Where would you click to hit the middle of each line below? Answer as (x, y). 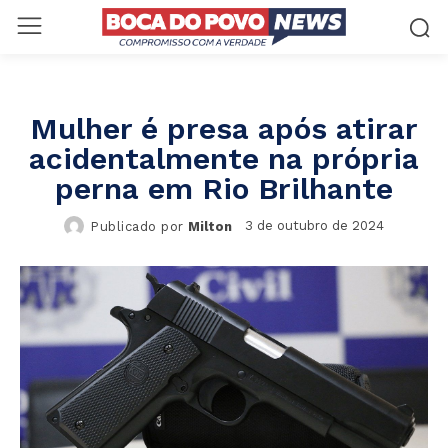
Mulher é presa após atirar (224, 128)
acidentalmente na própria (224, 158)
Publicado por (137, 226)
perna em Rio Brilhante (224, 188)
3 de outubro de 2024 (314, 225)
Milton (209, 226)
